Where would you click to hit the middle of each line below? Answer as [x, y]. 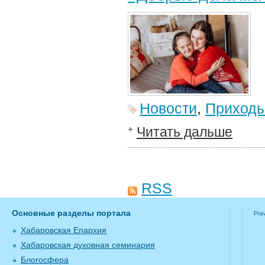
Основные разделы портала [71, 213]
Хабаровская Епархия [64, 230]
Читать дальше [185, 132]
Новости [168, 108]
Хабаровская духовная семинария [88, 245]
